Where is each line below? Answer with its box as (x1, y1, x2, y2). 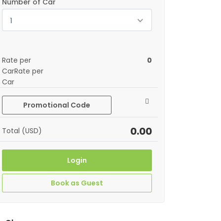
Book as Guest (51, 178, 103, 188)
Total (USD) (2, 126, 42, 136)
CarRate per (2, 66, 43, 76)
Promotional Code (23, 100, 90, 110)
